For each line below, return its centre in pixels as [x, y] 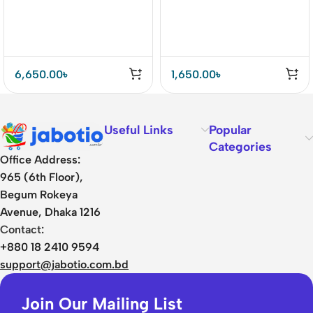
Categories [240, 147]
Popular [230, 130]
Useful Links [139, 130]
